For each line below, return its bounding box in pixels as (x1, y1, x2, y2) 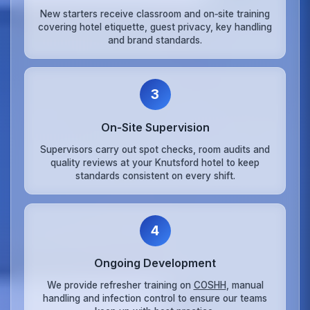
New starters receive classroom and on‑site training (40, 8, 270, 19)
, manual (226, 279, 264, 291)
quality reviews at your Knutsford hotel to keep (51, 156, 259, 168)
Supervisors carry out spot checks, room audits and (40, 143, 270, 155)
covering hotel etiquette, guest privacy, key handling (38, 21, 272, 33)
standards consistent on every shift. (75, 170, 235, 181)
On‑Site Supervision (100, 120, 210, 135)
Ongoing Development (94, 256, 216, 271)
